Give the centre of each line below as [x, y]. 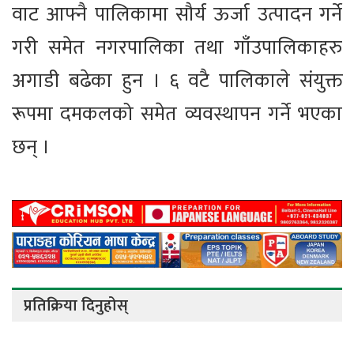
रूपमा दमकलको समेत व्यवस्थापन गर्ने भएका [177, 115]
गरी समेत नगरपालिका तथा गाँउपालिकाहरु [177, 48]
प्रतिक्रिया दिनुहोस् [76, 306]
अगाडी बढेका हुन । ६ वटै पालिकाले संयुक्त [177, 81]
